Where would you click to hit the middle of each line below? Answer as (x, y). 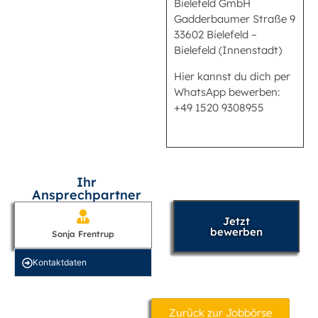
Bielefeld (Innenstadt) (228, 50)
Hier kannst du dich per (232, 76)
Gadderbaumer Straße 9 (235, 19)
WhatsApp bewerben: (227, 92)
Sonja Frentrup (83, 234)
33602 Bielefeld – (215, 35)
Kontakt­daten (60, 263)
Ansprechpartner (87, 195)
